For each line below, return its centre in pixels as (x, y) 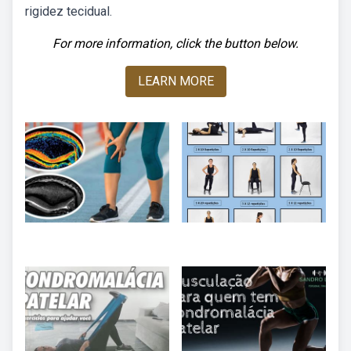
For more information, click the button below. (175, 43)
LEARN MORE (175, 81)
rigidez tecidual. (69, 11)
